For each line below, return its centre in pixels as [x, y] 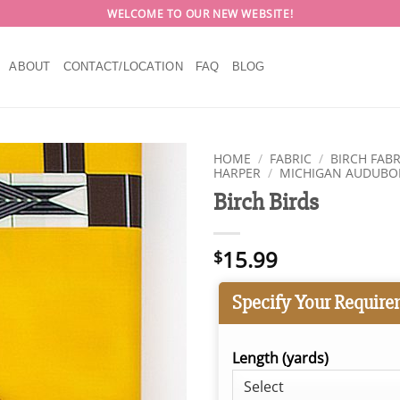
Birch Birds [266, 202]
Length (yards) [280, 358]
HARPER [237, 173]
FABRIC [291, 158]
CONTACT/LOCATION [123, 67]
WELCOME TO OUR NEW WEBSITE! [200, 13]
